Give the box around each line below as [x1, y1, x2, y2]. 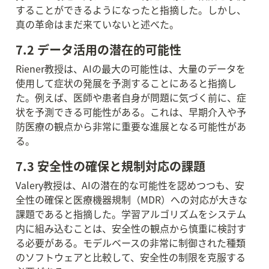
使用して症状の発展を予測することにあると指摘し [16, 76, 237, 90]
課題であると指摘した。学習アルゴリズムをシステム [16, 207, 246, 221]
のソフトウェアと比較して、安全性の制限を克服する [16, 250, 246, 264]
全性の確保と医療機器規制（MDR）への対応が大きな [16, 192, 247, 207]
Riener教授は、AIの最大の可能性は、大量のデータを [16, 61, 246, 76]
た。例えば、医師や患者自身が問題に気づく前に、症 [16, 90, 246, 104]
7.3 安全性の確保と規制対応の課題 [16, 157, 205, 175]
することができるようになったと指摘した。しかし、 [16, 2, 246, 17]
